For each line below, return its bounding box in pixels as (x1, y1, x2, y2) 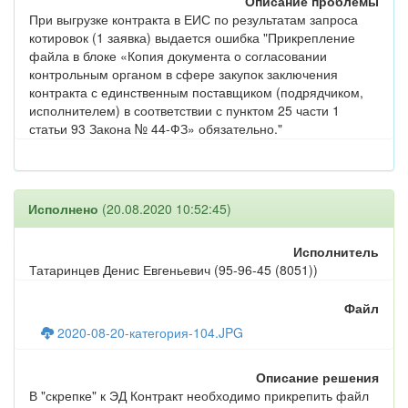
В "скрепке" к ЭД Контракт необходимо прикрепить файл (29, 386, 369, 404)
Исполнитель (293, 242, 379, 260)
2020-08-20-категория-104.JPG (54, 323, 243, 342)
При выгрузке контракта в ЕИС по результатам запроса (29, 10, 358, 28)
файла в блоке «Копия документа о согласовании (29, 46, 327, 65)
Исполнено (28, 199, 98, 218)
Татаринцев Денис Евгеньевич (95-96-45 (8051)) (29, 260, 318, 279)
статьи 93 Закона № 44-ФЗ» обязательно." (29, 119, 282, 138)
